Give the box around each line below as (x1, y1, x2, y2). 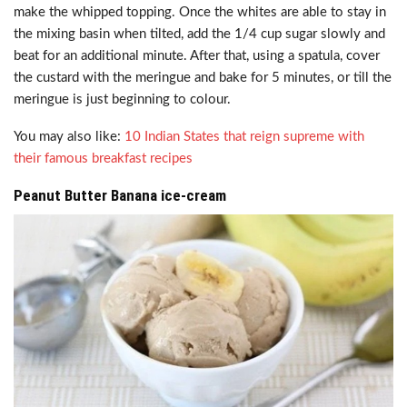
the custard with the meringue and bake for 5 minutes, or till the (14, 71, 392, 84)
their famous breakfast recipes (14, 152, 196, 165)
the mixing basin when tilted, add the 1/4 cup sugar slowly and (14, 27, 385, 41)
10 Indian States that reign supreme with (124, 130, 364, 144)
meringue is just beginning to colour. (14, 93, 231, 106)
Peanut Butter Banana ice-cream (14, 186, 226, 204)
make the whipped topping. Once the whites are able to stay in (14, 5, 386, 19)
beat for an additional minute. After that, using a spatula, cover (14, 49, 380, 63)
